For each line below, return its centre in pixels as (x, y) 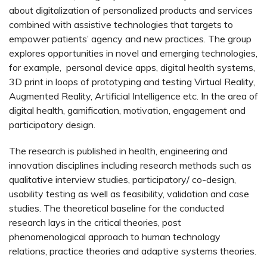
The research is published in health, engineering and (118, 150)
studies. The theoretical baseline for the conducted (117, 208)
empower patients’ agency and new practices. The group (130, 39)
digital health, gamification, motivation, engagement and (127, 111)
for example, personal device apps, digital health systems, (132, 68)
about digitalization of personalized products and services (131, 10)
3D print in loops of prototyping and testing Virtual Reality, (132, 82)
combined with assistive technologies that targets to (121, 25)
